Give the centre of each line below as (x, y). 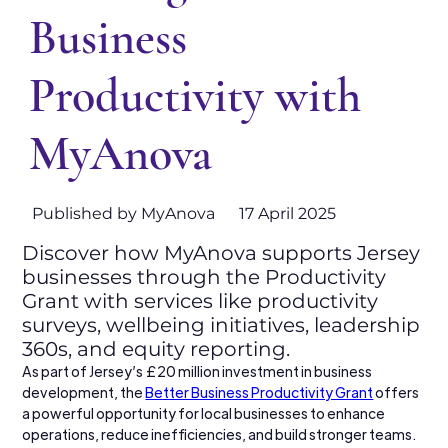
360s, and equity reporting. (156, 348)
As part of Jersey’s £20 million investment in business (198, 370)
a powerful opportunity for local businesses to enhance (205, 412)
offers (397, 391)
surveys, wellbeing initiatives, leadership (221, 324)
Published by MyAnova (123, 213)
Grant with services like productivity (200, 300)
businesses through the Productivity (204, 276)
